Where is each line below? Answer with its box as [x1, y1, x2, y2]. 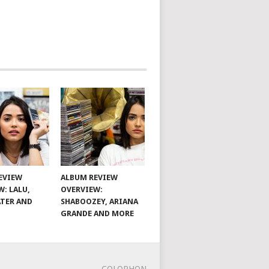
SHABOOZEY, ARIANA [61, 197, 139, 207]
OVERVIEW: [61, 185, 103, 195]
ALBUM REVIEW [61, 173, 118, 183]
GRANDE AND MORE [61, 209, 134, 219]
